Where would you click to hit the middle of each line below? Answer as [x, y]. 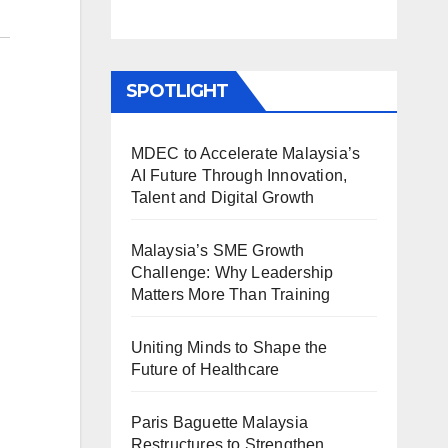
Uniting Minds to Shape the [229, 347]
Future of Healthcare [205, 369]
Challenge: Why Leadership [232, 272]
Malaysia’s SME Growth [217, 250]
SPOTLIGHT [177, 90]
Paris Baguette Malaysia [219, 422]
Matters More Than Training [230, 294]
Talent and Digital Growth [222, 197]
